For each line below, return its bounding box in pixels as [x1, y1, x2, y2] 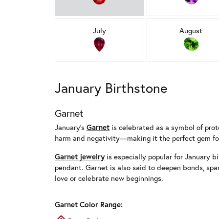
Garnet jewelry [55, 152, 105, 161]
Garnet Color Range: [55, 199, 123, 209]
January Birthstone [55, 79, 168, 97]
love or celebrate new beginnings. [55, 173, 163, 183]
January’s [55, 122, 87, 132]
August [179, 25, 203, 35]
